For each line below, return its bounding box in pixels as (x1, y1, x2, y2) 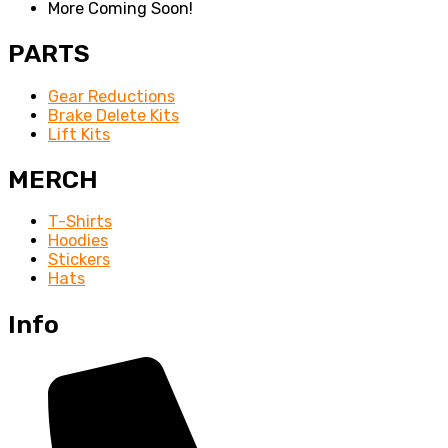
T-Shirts (48, 212, 112, 232)
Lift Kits (48, 124, 110, 144)
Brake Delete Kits (48, 105, 179, 125)
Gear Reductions (48, 86, 175, 106)
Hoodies (48, 231, 108, 251)
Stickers (48, 250, 110, 270)
